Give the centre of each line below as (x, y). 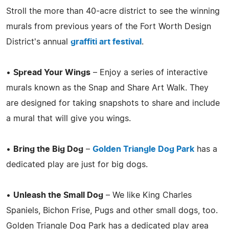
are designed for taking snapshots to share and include (113, 103)
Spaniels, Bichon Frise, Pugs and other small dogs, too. (112, 210)
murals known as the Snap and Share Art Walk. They (107, 88)
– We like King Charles (147, 195)
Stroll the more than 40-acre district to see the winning (113, 11)
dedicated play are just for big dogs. (77, 164)
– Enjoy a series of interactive (149, 72)
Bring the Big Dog (48, 149)
